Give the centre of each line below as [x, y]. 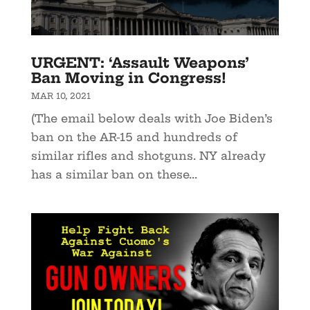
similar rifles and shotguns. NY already [148, 155]
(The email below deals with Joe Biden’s [152, 118]
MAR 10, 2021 [61, 95]
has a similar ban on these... [114, 174]
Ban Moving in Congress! [128, 77]
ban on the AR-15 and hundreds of [134, 137]
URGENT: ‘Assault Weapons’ [140, 62]
